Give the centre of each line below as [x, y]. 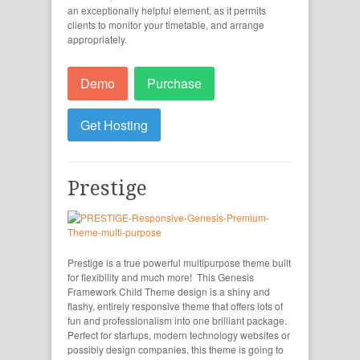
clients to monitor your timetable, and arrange [166, 25]
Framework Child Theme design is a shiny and [169, 292]
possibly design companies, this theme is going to [176, 350]
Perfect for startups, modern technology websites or [179, 335]
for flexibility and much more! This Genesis [161, 277]
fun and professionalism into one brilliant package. [177, 321]
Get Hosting [114, 125]
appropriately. [97, 39]
